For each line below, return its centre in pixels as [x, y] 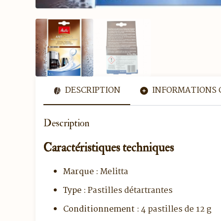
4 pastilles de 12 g [175, 209]
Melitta [113, 172]
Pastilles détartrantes [129, 190]
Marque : [81, 172]
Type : [74, 190]
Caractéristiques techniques [109, 147]
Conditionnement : [101, 209]
